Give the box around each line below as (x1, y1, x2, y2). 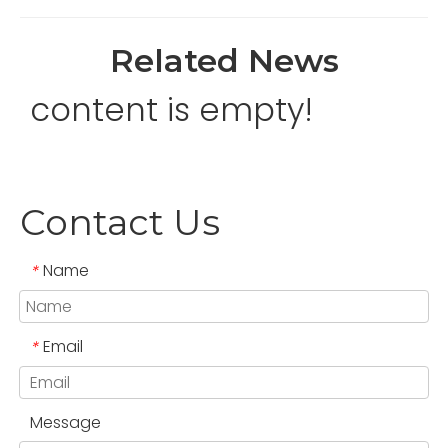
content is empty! (30, 86, 313, 132)
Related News (109, 40, 339, 80)
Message (30, 411, 101, 435)
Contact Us (20, 199, 220, 244)
